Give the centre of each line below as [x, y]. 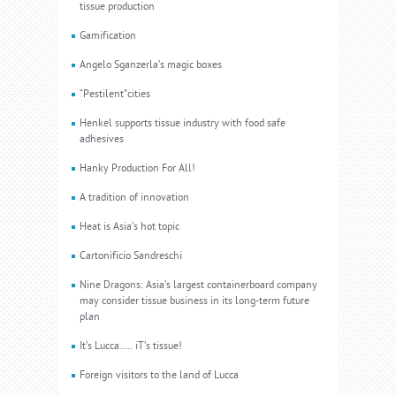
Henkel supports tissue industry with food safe [183, 123]
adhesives [102, 139]
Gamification [108, 36]
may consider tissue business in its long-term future [194, 301]
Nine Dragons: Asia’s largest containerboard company [198, 285]
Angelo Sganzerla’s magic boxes [151, 65]
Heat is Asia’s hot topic [129, 227]
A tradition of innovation [134, 198]
